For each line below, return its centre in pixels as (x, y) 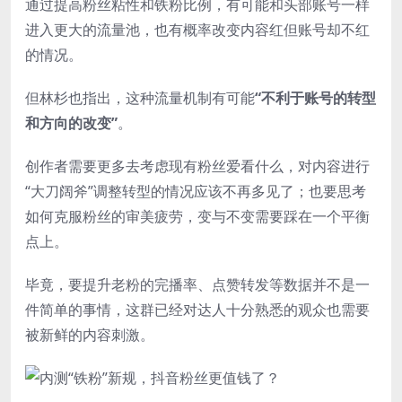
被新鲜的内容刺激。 (90, 334)
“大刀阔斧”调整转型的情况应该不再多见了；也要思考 (196, 191)
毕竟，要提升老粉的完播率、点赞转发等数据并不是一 (197, 284)
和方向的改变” (71, 122)
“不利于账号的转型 (315, 97)
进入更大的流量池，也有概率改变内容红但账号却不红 (197, 29)
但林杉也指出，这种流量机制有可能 (140, 97)
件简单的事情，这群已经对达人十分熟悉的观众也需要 (197, 309)
